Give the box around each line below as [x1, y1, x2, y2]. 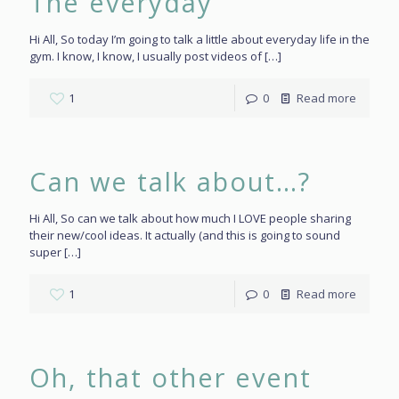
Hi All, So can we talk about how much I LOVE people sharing [29, 210, 351, 226]
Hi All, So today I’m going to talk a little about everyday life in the [29, 31, 370, 47]
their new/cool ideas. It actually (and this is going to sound [29, 227, 340, 243]
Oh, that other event [29, 360, 312, 395]
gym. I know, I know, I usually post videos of [29, 48, 262, 64]
